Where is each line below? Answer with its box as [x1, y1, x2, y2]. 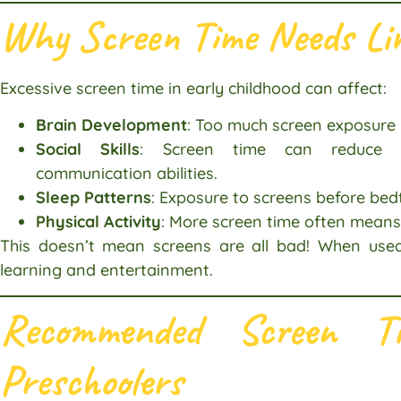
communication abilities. [36, 163, 218, 184]
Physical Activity [36, 211, 161, 233]
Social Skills [36, 139, 141, 160]
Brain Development [36, 115, 187, 136]
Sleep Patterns [36, 187, 151, 209]
